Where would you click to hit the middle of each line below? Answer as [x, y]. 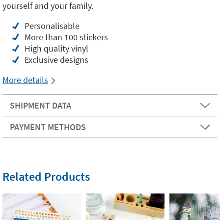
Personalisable [52, 26]
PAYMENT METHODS [48, 127]
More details [25, 80]
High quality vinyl [56, 48]
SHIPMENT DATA [41, 105]
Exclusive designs [56, 60]
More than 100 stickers [66, 37]
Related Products [46, 177]
